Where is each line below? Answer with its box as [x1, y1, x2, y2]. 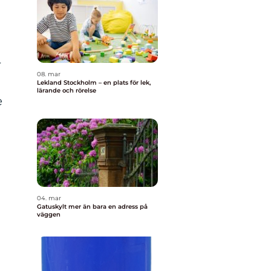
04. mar [37, 194, 61, 202]
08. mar [37, 70, 60, 78]
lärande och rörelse [37, 87, 96, 94]
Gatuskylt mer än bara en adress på [37, 203, 68, 211]
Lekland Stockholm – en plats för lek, [37, 79, 151, 87]
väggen [37, 211, 60, 218]
